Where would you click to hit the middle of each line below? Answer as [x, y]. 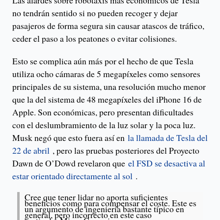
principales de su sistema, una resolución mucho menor [109, 87]
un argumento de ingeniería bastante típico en [104, 209]
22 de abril [31, 151]
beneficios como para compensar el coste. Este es [110, 203]
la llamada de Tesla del [168, 138]
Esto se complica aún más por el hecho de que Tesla [103, 61]
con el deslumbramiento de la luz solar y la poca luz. [104, 125]
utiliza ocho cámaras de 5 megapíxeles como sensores [106, 74]
